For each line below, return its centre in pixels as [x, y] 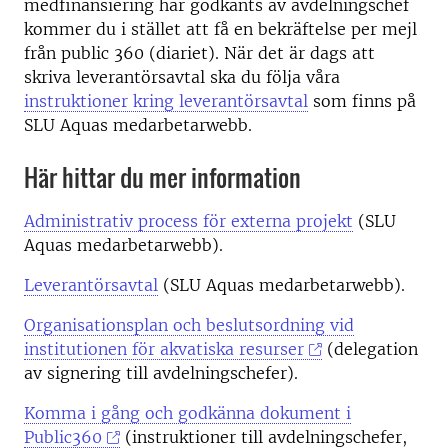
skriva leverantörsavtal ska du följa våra [182, 77]
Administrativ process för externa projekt [188, 221]
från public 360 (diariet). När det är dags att [199, 53]
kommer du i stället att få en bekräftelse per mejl [220, 29]
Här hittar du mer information [162, 177]
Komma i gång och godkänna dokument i [187, 413]
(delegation [370, 349]
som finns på [362, 101]
